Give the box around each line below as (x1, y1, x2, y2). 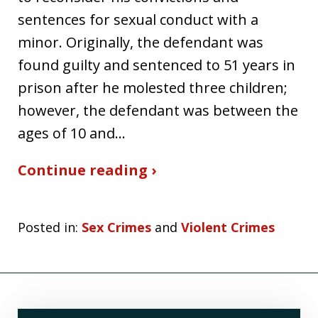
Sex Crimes (82, 218, 151, 236)
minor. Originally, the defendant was (18, 32, 263, 52)
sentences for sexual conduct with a (18, 9, 258, 29)
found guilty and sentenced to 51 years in (18, 55, 295, 75)
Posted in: (18, 218, 78, 236)
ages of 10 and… (18, 123, 126, 143)
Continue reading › (18, 160, 156, 180)
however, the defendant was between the (18, 100, 298, 120)
